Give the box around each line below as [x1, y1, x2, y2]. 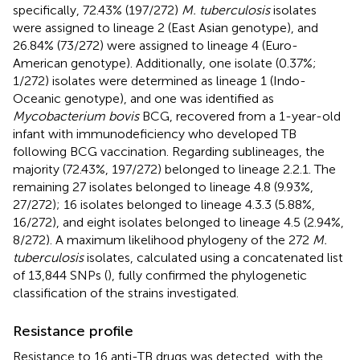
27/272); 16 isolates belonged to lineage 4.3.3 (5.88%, [13, 196, 315, 212]
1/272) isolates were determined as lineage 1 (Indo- [13, 72, 306, 88]
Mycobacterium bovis [13, 108, 139, 124]
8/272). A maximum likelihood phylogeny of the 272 [13, 231, 313, 247]
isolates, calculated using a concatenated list [84, 249, 343, 265]
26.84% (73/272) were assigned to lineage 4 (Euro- [13, 37, 298, 53]
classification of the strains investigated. [13, 284, 239, 301]
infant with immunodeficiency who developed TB [13, 125, 297, 141]
